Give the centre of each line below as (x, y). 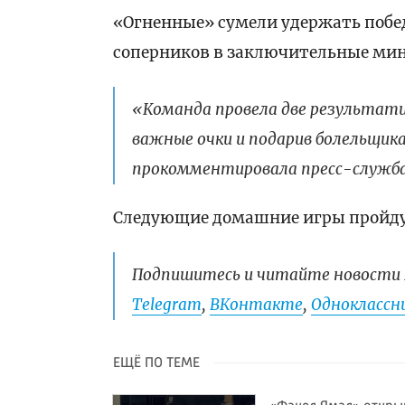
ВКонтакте (257, 305)
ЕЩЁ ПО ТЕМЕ (157, 364)
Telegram (167, 305)
